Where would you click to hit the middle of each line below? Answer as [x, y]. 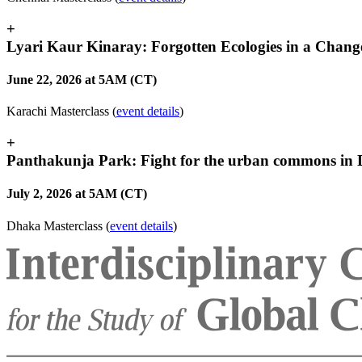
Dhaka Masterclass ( [58, 225]
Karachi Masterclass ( [61, 112]
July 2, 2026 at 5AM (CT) [77, 194]
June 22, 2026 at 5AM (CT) [82, 79]
